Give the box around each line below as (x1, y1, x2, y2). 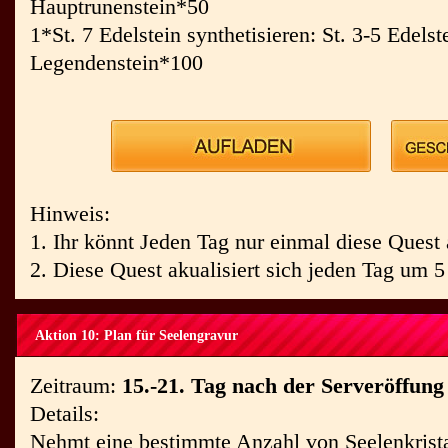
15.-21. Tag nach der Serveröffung (122, 373, 444, 398)
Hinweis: (30, 201, 110, 226)
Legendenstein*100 (30, 50, 203, 75)
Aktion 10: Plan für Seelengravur (35, 328, 238, 343)
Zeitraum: (30, 373, 122, 398)
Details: (30, 401, 99, 426)
